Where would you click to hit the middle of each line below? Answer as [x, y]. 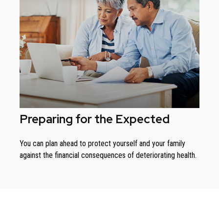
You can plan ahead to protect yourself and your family [102, 144]
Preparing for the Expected [95, 119]
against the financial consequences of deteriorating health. [108, 155]
